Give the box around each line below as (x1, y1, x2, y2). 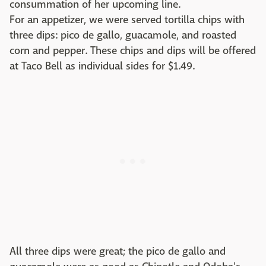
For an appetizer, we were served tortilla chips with (9, 13, 245, 27)
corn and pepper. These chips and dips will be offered (9, 44, 256, 58)
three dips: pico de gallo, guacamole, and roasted (9, 28, 236, 42)
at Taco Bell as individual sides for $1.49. (9, 59, 195, 73)
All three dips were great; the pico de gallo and (9, 245, 226, 258)
